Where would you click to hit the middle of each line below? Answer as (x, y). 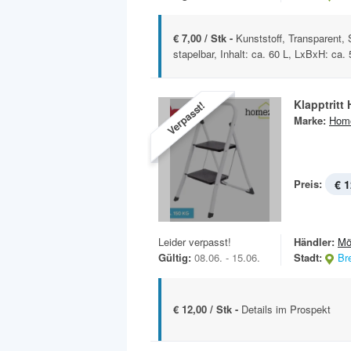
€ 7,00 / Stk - (204, 38)
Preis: (308, 184)
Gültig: (175, 258)
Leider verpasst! (195, 242)
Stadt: (308, 258)
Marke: (310, 121)
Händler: (314, 242)
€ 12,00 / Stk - (207, 309)
